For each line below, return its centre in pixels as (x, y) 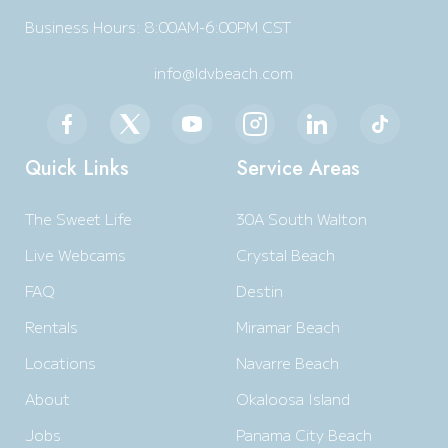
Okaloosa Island (292, 398)
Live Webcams (75, 254)
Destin (259, 290)
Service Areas (297, 168)
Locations (60, 362)
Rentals (51, 326)
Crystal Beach (285, 254)
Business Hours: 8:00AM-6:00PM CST (158, 26)
